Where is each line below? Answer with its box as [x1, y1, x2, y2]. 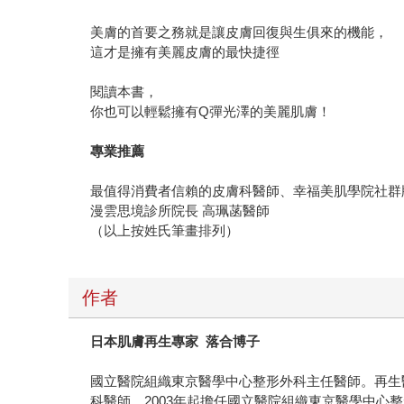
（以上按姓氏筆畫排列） [90, 223, 240, 239]
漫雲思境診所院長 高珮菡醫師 [90, 203, 271, 219]
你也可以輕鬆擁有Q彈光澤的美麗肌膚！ [90, 104, 332, 120]
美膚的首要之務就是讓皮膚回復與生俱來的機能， [90, 24, 389, 41]
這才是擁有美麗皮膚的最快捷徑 [90, 44, 280, 60]
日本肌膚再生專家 [90, 334, 199, 350]
